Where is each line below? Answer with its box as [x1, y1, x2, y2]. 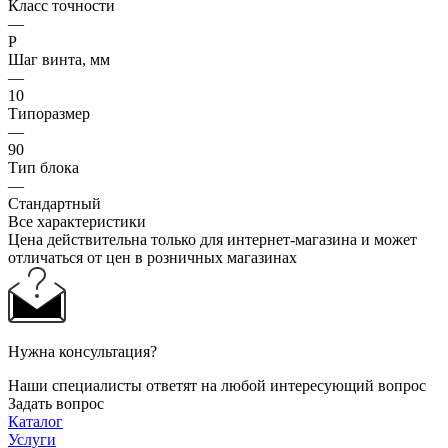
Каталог [8, 412, 63, 430]
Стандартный [8, 194, 101, 212]
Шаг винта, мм [8, 50, 110, 68]
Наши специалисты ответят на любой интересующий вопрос [8, 376, 426, 394]
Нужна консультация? [8, 342, 157, 360]
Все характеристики [8, 212, 146, 230]
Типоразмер [8, 104, 90, 122]
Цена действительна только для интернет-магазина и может [8, 230, 417, 248]
